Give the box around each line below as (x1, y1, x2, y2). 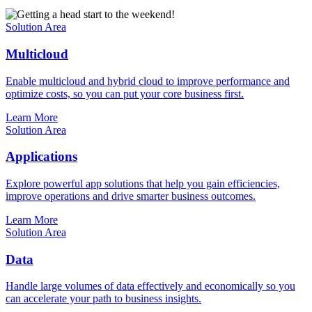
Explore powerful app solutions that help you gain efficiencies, (6, 177, 280, 189)
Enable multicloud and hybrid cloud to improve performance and (6, 75, 290, 87)
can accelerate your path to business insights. (6, 292, 201, 305)
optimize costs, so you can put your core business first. (6, 87, 244, 100)
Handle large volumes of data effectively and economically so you (6, 280, 295, 292)
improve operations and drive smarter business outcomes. (6, 189, 256, 202)
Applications (6, 149, 77, 164)
